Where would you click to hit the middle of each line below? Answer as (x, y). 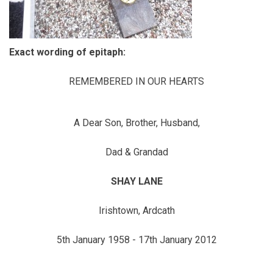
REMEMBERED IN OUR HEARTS (136, 81)
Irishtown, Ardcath (136, 211)
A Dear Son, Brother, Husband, (136, 123)
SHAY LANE (136, 181)
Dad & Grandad (136, 152)
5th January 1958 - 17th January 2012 (136, 240)
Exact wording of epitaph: (69, 52)
